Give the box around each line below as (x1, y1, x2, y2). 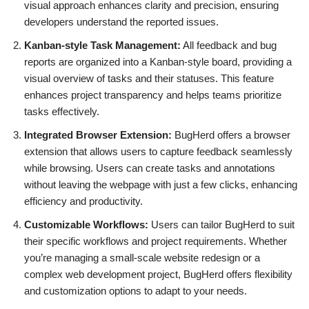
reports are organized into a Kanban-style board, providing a (24, 55, 292, 68)
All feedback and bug (181, 39, 277, 51)
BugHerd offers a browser (172, 128, 290, 141)
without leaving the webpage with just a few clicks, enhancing (24, 178, 297, 190)
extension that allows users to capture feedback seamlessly (24, 145, 292, 157)
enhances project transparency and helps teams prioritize (24, 88, 281, 101)
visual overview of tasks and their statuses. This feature (24, 72, 274, 84)
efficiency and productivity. (24, 195, 143, 207)
